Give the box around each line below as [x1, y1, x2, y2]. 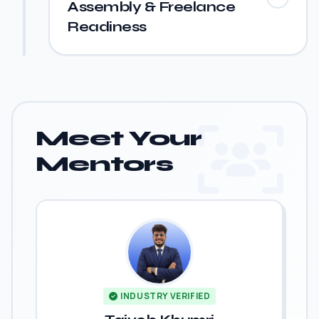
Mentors [36, 151, 173, 177]
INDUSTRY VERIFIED [120, 290, 211, 302]
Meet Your [36, 125, 202, 151]
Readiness [67, 18, 147, 36]
